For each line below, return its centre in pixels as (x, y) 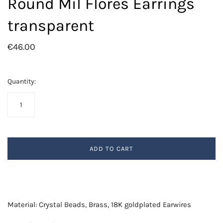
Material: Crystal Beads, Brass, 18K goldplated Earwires (99, 205)
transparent (51, 26)
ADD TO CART (111, 149)
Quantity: (22, 82)
